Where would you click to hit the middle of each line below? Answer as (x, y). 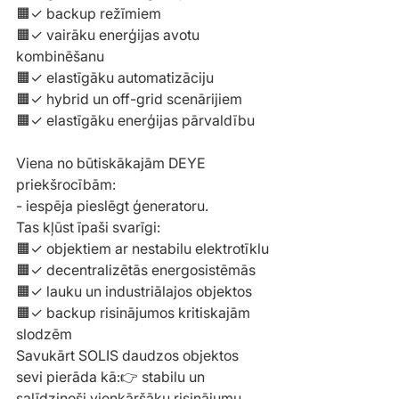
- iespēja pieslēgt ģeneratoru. (112, 206)
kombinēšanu (60, 57)
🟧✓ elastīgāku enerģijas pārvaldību (135, 121)
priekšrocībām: (66, 185)
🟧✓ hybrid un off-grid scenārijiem (129, 99)
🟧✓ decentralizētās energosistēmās (136, 270)
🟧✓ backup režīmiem (89, 14)
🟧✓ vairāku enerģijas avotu (110, 35)
